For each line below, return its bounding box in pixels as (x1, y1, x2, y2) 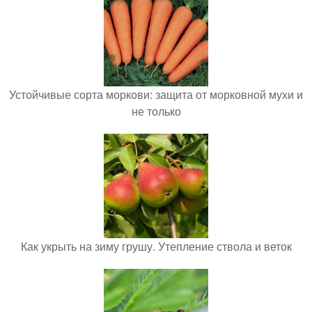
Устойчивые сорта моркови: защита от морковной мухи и (9, 86, 303, 103)
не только (131, 103, 181, 120)
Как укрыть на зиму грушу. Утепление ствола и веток (20, 238, 292, 255)
